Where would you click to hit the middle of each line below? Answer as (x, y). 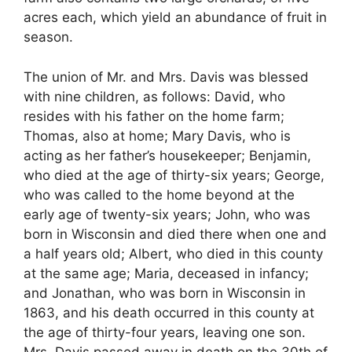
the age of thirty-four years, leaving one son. (165, 332)
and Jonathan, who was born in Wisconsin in (165, 293)
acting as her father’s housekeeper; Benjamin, (167, 155)
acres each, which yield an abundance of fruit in (175, 18)
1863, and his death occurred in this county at (169, 312)
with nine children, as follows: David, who (154, 96)
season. (48, 37)
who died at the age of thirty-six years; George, (174, 175)
